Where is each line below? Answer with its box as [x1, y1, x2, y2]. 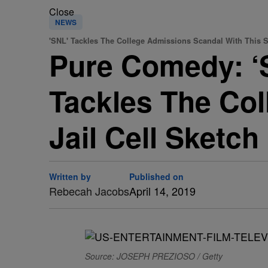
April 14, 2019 [129, 183, 196, 199]
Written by [49, 170, 91, 182]
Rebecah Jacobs [49, 183, 129, 199]
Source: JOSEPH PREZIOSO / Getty [85, 250, 223, 262]
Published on [129, 170, 184, 182]
